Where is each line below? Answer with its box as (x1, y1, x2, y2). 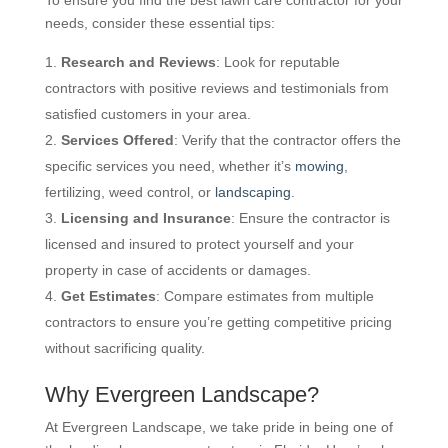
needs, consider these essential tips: (44, 14, 275, 31)
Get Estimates (60, 287, 156, 304)
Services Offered (60, 131, 174, 148)
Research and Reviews (60, 53, 216, 70)
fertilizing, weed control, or (44, 183, 215, 200)
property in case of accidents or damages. (44, 261, 311, 278)
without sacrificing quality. (44, 339, 205, 356)
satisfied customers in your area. (44, 105, 251, 122)
